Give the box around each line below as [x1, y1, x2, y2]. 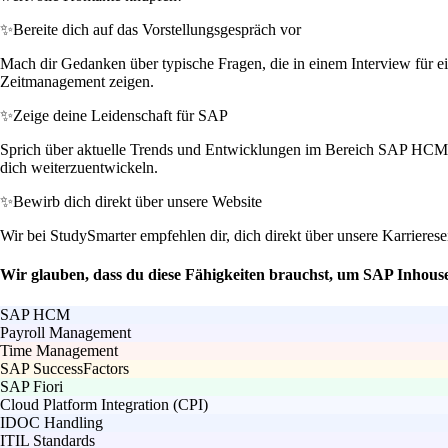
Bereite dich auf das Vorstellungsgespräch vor [13, 21, 301, 39]
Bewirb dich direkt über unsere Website [13, 193, 262, 211]
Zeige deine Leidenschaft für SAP [13, 107, 228, 125]
